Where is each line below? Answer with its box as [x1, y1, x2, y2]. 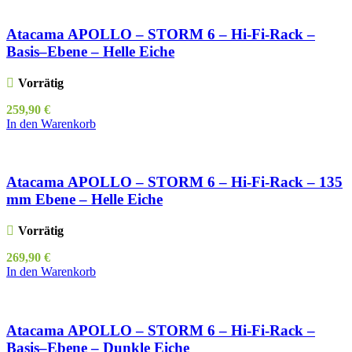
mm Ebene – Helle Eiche [6, 191, 163, 208]
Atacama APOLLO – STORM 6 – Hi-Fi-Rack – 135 [6, 174, 343, 191]
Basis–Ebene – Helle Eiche [6, 42, 174, 60]
